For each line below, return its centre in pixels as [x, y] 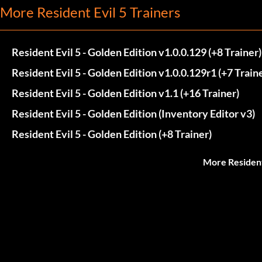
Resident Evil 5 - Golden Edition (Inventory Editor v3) [133, 113]
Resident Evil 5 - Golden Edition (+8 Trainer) [112, 134]
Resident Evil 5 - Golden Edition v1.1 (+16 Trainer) [125, 93]
